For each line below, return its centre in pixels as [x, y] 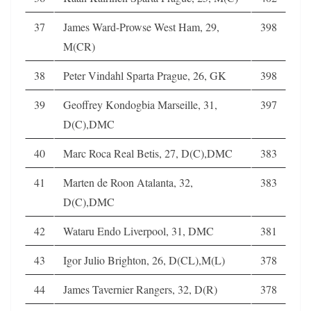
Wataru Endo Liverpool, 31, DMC [138, 230]
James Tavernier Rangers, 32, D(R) [140, 289]
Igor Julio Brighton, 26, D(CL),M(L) [144, 260]
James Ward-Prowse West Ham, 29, [141, 26]
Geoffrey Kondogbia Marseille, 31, [140, 104]
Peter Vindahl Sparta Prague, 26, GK [145, 75]
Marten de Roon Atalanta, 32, [128, 182]
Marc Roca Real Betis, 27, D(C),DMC [148, 153]
